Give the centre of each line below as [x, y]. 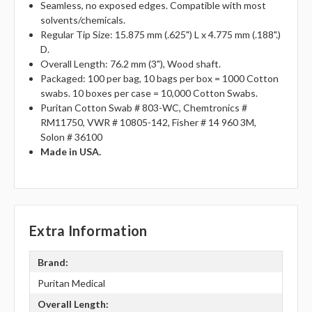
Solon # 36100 [72, 137]
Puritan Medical [71, 283]
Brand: [53, 262]
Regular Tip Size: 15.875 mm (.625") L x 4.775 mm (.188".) [161, 35]
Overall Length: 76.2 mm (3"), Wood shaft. [131, 64]
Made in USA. [71, 152]
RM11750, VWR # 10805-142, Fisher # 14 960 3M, [149, 123]
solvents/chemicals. [83, 20]
